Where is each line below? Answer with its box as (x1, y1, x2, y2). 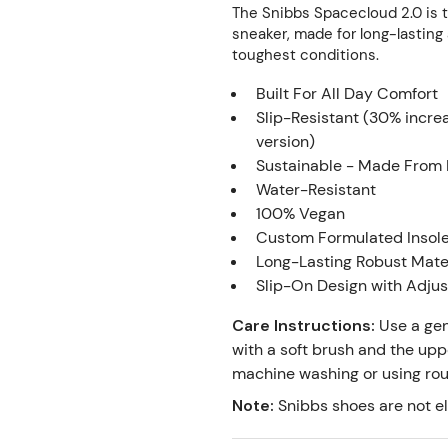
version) (255, 131, 315, 152)
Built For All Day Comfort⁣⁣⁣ (255, 83, 438, 104)
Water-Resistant (255, 179, 376, 200)
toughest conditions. (231, 45, 379, 65)
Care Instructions (231, 315, 371, 336)
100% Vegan (255, 203, 345, 224)
